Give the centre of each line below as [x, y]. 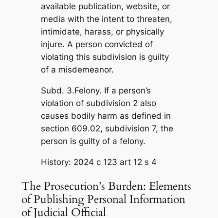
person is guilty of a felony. [93, 141]
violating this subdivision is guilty [105, 57]
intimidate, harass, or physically [102, 32]
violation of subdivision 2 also [98, 103]
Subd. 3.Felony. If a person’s [96, 91]
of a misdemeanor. [77, 70]
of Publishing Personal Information [103, 200]
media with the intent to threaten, [106, 19]
